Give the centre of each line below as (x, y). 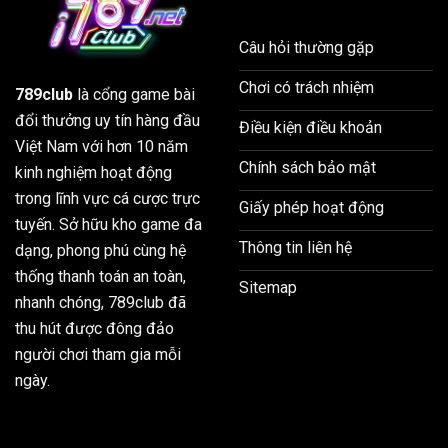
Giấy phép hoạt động (311, 208)
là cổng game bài (134, 94)
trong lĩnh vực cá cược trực (107, 198)
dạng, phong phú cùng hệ (100, 250)
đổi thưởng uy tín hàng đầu (107, 120)
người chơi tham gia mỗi (98, 354)
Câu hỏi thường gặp (306, 48)
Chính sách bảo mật (307, 168)
